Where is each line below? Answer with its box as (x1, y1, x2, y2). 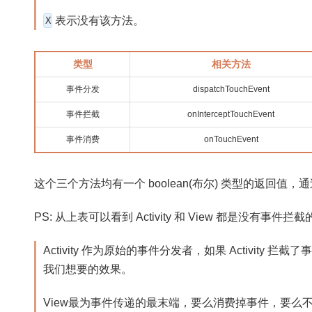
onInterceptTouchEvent (187, 109, 275, 120)
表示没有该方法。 (52, 15, 145, 27)
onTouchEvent (203, 134, 258, 145)
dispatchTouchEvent (192, 84, 270, 95)
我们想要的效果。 (43, 263, 133, 275)
